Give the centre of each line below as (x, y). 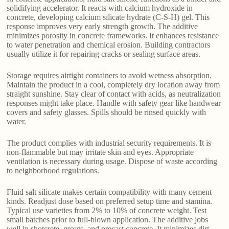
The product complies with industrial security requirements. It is (109, 143)
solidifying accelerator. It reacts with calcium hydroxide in (100, 8)
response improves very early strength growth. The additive (102, 26)
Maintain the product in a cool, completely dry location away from (113, 84)
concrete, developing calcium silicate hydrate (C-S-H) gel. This (108, 17)
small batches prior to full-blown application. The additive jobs (108, 219)
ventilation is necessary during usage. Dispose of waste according (112, 161)
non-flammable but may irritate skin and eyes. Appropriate (100, 152)
